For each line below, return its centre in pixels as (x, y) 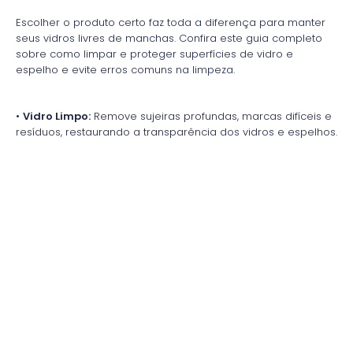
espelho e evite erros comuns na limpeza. (125, 70)
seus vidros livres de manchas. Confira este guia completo (169, 39)
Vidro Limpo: (57, 117)
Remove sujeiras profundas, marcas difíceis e (211, 117)
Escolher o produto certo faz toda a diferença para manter (171, 23)
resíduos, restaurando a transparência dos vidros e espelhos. (176, 132)
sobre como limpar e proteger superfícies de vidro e (154, 54)
